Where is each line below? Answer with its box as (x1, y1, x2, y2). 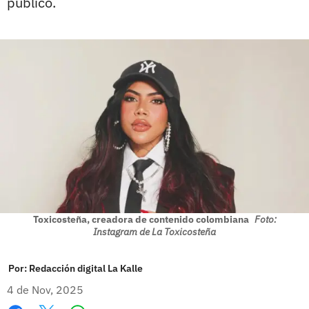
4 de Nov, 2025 (7, 282, 83, 297)
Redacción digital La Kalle (29, 261, 143, 275)
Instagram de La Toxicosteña (93, 225, 216, 238)
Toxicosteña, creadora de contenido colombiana (32, 212, 251, 226)
